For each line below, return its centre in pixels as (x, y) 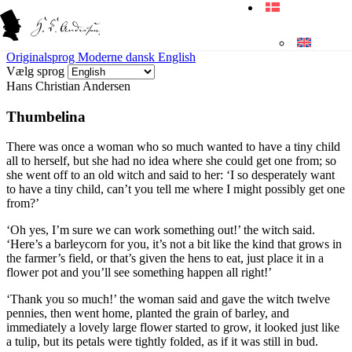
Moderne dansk (118, 57)
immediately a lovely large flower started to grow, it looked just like (173, 328)
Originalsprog (42, 57)
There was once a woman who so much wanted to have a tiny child (173, 147)
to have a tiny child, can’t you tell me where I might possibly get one (176, 189)
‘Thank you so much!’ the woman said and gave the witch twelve (168, 299)
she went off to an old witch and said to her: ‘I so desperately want (170, 175)
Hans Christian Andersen (68, 86)
